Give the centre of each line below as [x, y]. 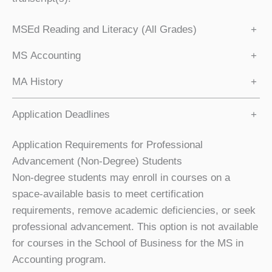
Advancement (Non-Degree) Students [97, 161]
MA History [38, 82]
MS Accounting [46, 56]
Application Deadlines [61, 114]
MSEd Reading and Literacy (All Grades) [104, 30]
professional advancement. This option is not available [135, 226]
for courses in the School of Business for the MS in [128, 243]
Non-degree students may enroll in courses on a [121, 177]
